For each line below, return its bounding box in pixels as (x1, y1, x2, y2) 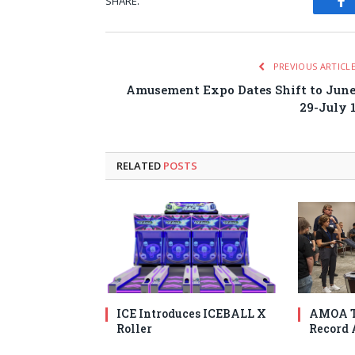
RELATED (116, 158, 163, 173)
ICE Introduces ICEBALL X (116, 306, 266, 322)
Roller (116, 321, 152, 337)
